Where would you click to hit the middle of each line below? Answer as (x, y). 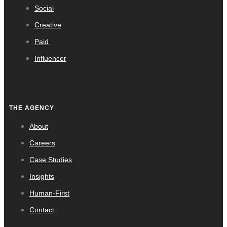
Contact (42, 210)
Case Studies (51, 160)
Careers (42, 143)
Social (44, 8)
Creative (48, 25)
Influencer (50, 58)
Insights (42, 177)
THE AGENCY (32, 108)
